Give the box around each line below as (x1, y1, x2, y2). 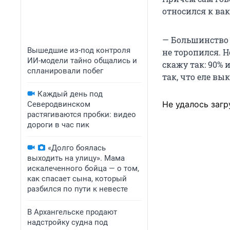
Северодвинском (27, 100, 90, 109)
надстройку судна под (27, 218, 108, 227)
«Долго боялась (48, 143, 106, 152)
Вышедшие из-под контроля (27, 46, 130, 55)
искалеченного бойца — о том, (27, 164, 139, 173)
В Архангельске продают (27, 207, 117, 217)
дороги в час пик (27, 120, 89, 129)
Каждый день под (37, 89, 103, 99)
